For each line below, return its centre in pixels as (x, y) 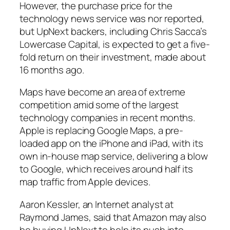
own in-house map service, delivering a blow (114, 156)
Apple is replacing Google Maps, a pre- (102, 131)
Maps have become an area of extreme (102, 92)
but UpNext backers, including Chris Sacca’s (113, 31)
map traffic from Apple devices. (85, 182)
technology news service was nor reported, (112, 18)
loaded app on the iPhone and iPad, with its (111, 143)
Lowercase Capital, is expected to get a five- (115, 44)
